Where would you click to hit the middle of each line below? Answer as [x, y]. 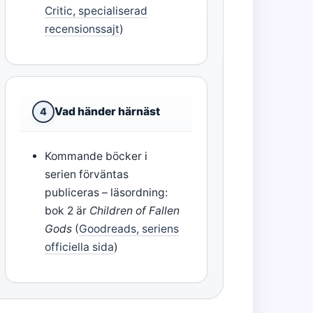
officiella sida [79, 247]
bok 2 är [67, 211]
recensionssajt [82, 29]
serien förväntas [86, 175]
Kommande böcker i [96, 156]
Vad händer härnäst [107, 112]
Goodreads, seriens [129, 229]
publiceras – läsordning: [106, 193]
